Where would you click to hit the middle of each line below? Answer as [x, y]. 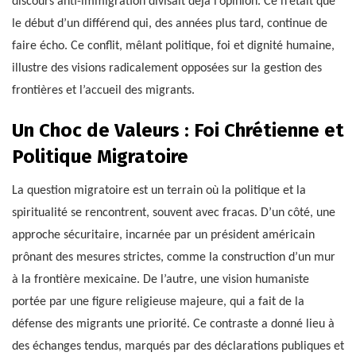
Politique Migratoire [100, 157]
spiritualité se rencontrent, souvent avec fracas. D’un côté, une [174, 213]
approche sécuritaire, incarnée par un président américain [163, 236]
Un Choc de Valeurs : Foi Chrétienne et [178, 131]
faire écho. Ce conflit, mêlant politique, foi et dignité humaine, [173, 46]
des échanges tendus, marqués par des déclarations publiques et [178, 347]
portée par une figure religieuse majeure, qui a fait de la [158, 302]
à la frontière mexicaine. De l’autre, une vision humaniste [161, 280]
